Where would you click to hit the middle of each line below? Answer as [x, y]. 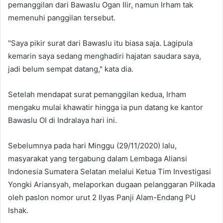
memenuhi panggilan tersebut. [62, 17]
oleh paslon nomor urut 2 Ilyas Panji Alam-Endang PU [102, 197]
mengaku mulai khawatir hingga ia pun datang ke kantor [106, 107]
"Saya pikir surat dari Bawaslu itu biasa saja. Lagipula [100, 43]
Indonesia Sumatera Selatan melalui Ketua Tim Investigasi [110, 171]
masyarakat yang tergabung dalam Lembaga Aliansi [98, 158]
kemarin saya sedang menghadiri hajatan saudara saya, [105, 56]
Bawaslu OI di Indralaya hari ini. [62, 120]
